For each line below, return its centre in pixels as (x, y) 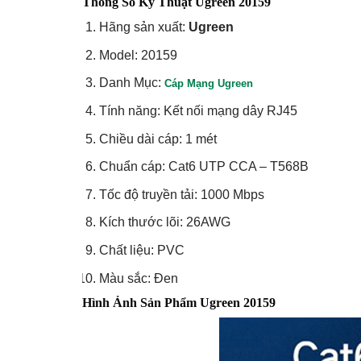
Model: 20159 (138, 55)
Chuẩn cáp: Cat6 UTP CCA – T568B (203, 167)
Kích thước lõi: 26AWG (164, 222)
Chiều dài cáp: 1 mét (158, 139)
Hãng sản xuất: (143, 27)
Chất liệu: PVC (141, 251)
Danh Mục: (131, 83)
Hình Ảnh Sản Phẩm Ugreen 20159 (179, 303)
